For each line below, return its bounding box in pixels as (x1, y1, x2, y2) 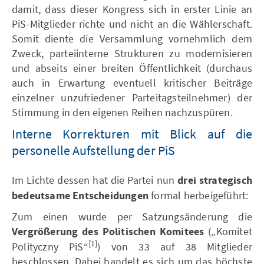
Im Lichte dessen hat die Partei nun (12, 173, 178, 187)
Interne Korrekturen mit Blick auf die (12, 125, 252, 142)
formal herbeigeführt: (151, 188, 249, 202)
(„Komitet (204, 224, 253, 238)
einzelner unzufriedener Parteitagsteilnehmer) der (12, 90, 252, 104)
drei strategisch (177, 173, 253, 188)
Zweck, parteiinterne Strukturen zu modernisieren (12, 46, 252, 60)
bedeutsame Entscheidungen (12, 188, 151, 203)
